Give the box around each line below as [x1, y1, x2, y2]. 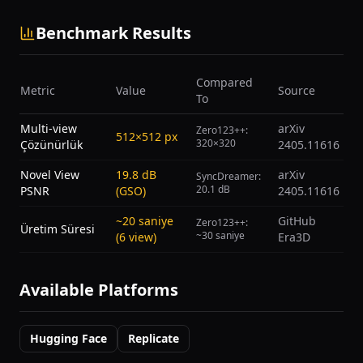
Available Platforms [19, 279, 178, 301]
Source [278, 83, 315, 98]
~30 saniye [196, 228, 245, 242]
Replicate [128, 331, 179, 346]
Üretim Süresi [20, 221, 95, 237]
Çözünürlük [20, 137, 83, 152]
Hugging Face [30, 331, 107, 346]
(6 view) [116, 229, 156, 245]
